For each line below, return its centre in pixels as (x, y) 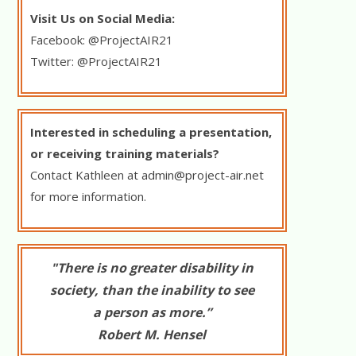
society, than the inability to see (152, 290)
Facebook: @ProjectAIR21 (101, 40)
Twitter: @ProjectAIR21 (96, 61)
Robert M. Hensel (152, 335)
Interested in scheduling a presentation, (151, 132)
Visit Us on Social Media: (102, 18)
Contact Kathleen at (85, 175)
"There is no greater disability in (152, 268)
